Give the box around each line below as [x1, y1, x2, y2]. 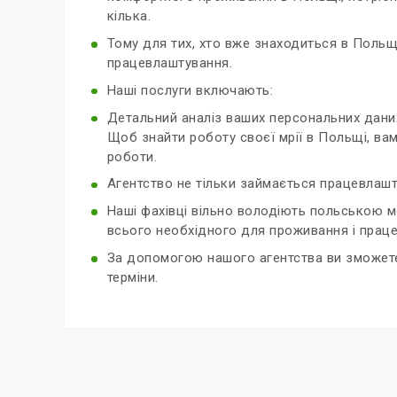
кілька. [106, 8, 152, 25]
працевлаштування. [106, 54, 233, 71]
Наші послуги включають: [106, 82, 274, 98]
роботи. [106, 148, 158, 165]
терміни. [106, 269, 159, 285]
